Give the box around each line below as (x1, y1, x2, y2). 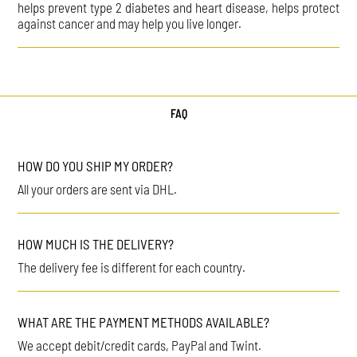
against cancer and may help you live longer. (18, 14, 242, 31)
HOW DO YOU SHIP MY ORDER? (18, 157, 174, 174)
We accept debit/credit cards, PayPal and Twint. (18, 336, 262, 353)
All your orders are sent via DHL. (18, 180, 178, 197)
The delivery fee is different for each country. (18, 258, 246, 275)
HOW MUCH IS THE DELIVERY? (18, 235, 175, 252)
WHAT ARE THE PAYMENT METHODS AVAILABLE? (18, 313, 270, 330)
